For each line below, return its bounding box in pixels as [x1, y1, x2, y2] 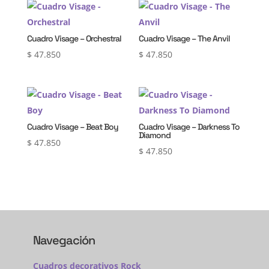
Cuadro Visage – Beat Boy [26, 121, 118, 132]
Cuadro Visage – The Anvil [139, 32, 231, 44]
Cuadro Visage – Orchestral [26, 32, 121, 44]
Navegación [32, 232, 95, 249]
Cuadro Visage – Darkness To [139, 121, 240, 132]
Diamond [139, 130, 171, 141]
